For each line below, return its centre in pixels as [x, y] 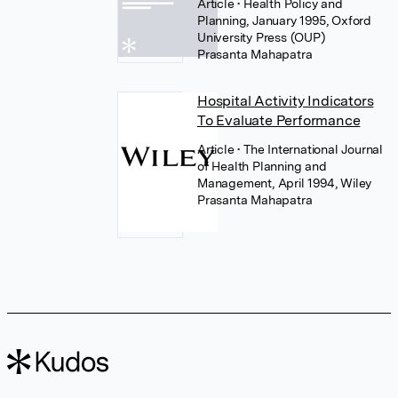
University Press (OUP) [261, 37]
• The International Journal [310, 149]
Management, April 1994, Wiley [284, 183]
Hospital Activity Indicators [285, 101]
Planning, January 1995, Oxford [284, 20]
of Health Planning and [262, 166]
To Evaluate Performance [279, 120]
